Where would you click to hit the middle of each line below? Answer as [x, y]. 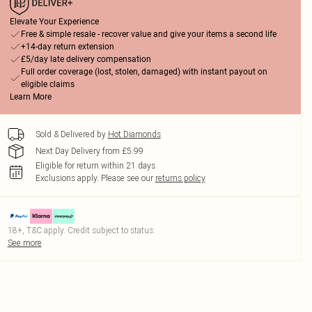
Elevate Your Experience [54, 22]
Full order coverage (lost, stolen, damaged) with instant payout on [144, 72]
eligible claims [47, 84]
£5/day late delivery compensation [86, 59]
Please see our [127, 178]
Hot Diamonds [134, 134]
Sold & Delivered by [70, 134]
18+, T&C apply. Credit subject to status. [81, 230]
